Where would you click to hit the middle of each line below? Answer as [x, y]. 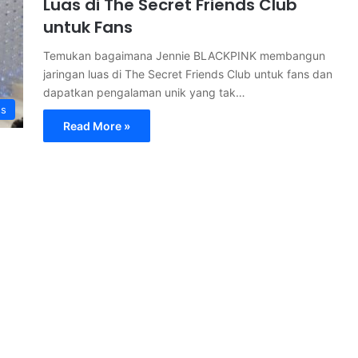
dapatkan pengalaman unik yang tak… [144, 92]
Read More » [97, 126]
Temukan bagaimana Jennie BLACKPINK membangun [184, 56]
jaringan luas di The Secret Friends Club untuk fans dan [188, 74]
